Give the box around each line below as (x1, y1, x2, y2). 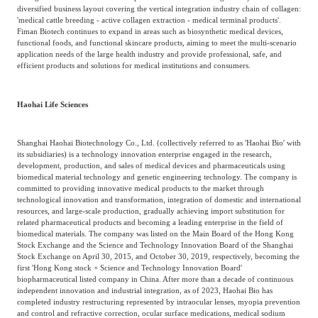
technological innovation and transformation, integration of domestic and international (16, 195, 301, 204)
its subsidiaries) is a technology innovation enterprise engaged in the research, (16, 150, 272, 159)
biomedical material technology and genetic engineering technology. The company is (16, 172, 297, 182)
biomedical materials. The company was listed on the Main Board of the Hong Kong (16, 229, 294, 238)
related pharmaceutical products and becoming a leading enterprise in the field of (16, 218, 283, 227)
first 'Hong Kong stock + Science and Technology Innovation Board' (16, 263, 242, 273)
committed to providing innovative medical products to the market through (16, 184, 264, 193)
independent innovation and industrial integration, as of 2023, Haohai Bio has (16, 286, 273, 295)
